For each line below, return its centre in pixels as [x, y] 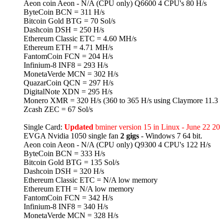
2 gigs [130, 136]
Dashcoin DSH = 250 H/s [64, 30]
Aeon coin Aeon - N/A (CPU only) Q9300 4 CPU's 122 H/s [117, 145]
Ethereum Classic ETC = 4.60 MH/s [80, 39]
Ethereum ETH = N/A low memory [79, 189]
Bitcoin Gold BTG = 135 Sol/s [71, 163]
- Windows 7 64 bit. [171, 136]
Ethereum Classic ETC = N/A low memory [91, 180]
